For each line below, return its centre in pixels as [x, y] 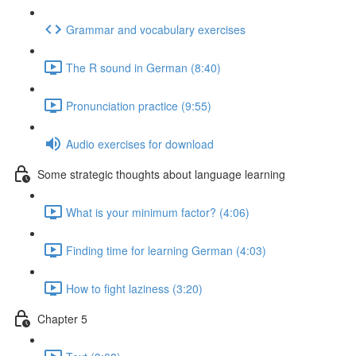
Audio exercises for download [140, 143]
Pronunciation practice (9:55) [139, 105]
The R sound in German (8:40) [143, 67]
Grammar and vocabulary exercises [156, 29]
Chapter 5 [62, 318]
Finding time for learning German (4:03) [166, 250]
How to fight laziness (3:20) [134, 288]
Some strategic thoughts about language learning [161, 174]
